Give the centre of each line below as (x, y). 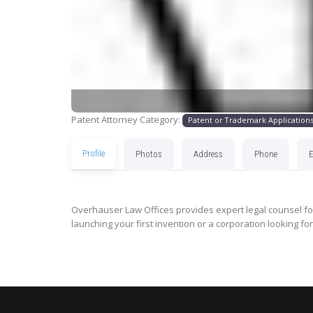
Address (208, 154)
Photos (149, 154)
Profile (94, 154)
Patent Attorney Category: (127, 120)
